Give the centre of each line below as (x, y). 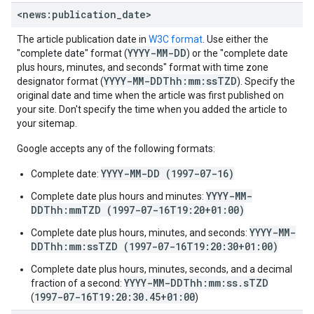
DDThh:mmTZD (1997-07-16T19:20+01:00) (138, 210)
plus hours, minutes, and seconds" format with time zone (143, 67)
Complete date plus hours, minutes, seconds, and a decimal (162, 269)
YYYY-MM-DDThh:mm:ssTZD (170, 81)
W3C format (176, 39)
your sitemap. (47, 123)
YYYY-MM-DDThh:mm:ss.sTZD (196, 283)
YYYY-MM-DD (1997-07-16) (168, 173)
